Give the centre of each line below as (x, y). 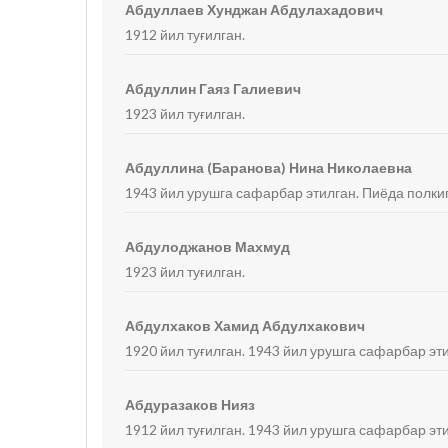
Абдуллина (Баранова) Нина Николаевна (269, 167)
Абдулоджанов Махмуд (208, 246)
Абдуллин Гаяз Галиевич (213, 88)
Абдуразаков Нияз (190, 404)
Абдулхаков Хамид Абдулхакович (245, 325)
